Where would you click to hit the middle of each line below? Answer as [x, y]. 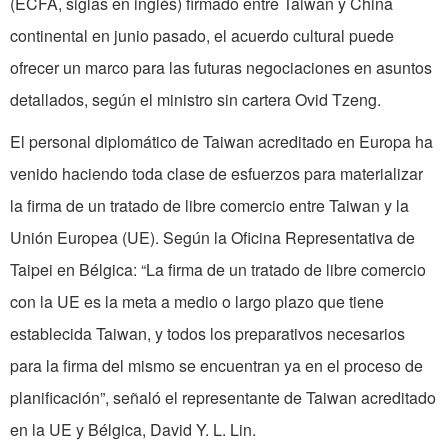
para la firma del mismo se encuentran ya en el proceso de [216, 366]
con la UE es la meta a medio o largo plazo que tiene [197, 302]
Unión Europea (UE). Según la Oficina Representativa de [212, 238]
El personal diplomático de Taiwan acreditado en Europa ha [221, 142]
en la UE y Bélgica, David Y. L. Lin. [133, 430]
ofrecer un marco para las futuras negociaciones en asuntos [221, 68]
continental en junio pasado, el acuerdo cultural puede [202, 36]
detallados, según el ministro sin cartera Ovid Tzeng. [195, 100]
